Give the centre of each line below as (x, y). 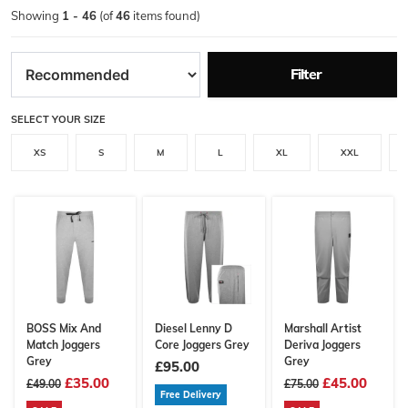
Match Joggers (63, 345)
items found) (165, 15)
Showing (36, 15)
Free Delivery (191, 395)
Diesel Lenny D (194, 329)
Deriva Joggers (322, 345)
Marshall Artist (322, 329)
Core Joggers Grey (203, 345)
